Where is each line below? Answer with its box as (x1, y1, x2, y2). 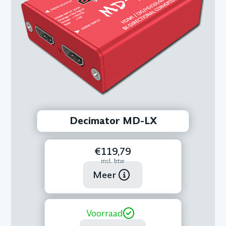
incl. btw (101, 157, 125, 165)
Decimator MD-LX (69, 114, 157, 128)
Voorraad (86, 207, 124, 220)
